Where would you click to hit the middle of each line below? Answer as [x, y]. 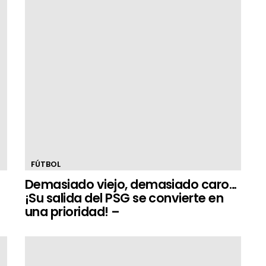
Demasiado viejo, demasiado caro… [131, 184]
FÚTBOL [46, 164]
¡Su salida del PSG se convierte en [124, 198]
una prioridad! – [72, 212]
